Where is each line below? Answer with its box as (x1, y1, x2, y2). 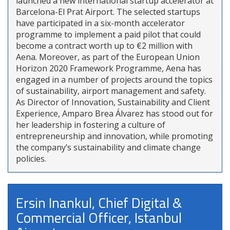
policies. (16, 152, 46, 164)
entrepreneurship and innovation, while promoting (16, 130, 213, 142)
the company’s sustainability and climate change (16, 141, 201, 153)
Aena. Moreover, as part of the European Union (16, 51, 200, 63)
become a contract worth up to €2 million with (16, 40, 193, 51)
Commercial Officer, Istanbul (16, 206, 182, 228)
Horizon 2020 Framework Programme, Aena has (16, 62, 201, 74)
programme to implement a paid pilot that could (16, 28, 201, 40)
